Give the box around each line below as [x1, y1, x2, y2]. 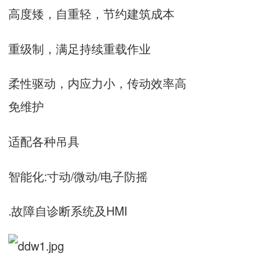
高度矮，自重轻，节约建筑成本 [8, 5, 175, 23]
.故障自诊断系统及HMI [8, 202, 127, 220]
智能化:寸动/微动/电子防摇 [8, 167, 148, 185]
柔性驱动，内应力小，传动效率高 [8, 74, 186, 92]
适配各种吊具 [8, 132, 80, 150]
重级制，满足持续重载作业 [8, 39, 151, 57]
